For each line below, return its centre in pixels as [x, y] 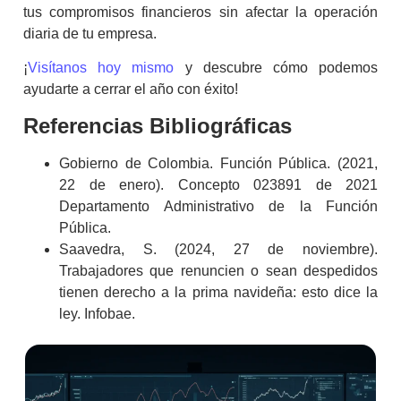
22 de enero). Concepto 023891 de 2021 [218, 184]
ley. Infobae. [97, 313]
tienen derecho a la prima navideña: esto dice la [218, 292]
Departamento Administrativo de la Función [218, 206]
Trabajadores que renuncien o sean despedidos [218, 270]
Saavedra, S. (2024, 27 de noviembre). [218, 249]
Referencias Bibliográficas [158, 125]
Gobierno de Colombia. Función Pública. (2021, [218, 163]
